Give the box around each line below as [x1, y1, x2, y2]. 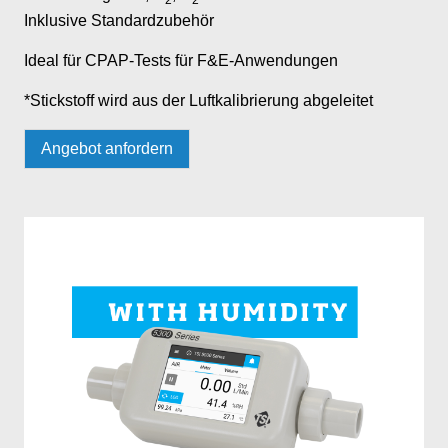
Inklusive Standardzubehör [24, 12, 214, 30]
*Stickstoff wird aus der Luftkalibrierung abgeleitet [24, 92, 373, 110]
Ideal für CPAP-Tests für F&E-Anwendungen [24, 52, 338, 70]
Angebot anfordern [41, 140, 173, 158]
